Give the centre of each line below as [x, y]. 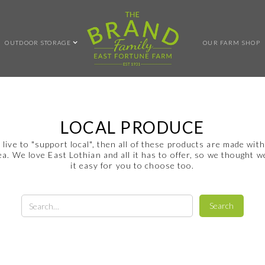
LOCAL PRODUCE [132, 127]
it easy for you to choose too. [132, 165]
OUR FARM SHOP [231, 42]
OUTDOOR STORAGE [38, 42]
